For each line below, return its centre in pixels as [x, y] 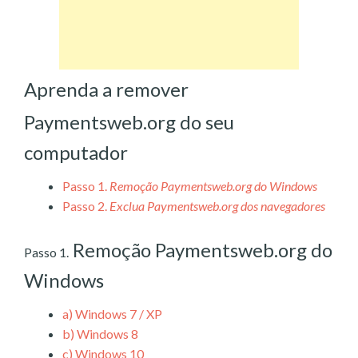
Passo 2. [85, 205]
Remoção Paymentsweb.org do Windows [213, 185]
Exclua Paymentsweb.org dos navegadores [217, 205]
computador [76, 152]
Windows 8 [106, 333]
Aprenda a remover [106, 89]
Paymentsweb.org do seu [129, 121]
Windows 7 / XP [117, 313]
